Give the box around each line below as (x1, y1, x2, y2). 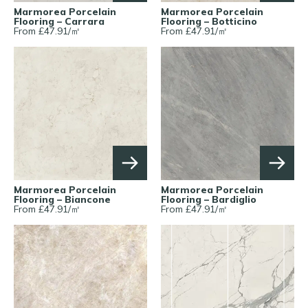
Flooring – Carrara (14, 14, 104, 27)
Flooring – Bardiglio (161, 192, 256, 206)
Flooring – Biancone (14, 192, 111, 206)
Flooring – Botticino (161, 14, 257, 27)
